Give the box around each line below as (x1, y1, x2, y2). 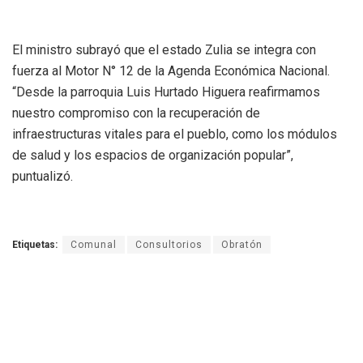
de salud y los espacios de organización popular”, (12, 147, 293, 163)
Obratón (221, 238, 263, 250)
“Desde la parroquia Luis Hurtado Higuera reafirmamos (12, 83, 320, 100)
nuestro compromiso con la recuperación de (12, 105, 260, 121)
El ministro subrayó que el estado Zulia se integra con (12, 41, 316, 58)
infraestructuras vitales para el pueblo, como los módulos (12, 126, 337, 142)
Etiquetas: (12, 238, 58, 250)
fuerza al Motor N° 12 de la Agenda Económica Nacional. (12, 62, 330, 79)
